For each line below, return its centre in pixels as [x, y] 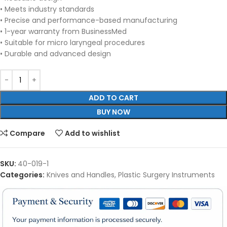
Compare [28, 133]
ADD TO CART [113, 98]
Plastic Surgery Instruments [166, 175]
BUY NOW [113, 112]
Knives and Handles [81, 175]
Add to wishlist [93, 133]
